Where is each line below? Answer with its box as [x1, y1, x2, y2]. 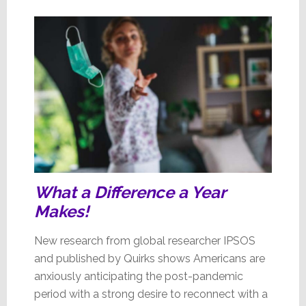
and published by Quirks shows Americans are [33, 251, 265, 265]
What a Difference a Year [33, 182, 225, 202]
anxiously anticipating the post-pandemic [33, 269, 243, 283]
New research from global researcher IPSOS [33, 234, 255, 247]
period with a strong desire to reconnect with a [33, 287, 268, 301]
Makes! [33, 201, 89, 221]
